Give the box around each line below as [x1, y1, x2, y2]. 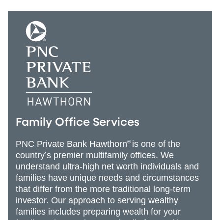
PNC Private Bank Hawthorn [16, 138, 127, 149]
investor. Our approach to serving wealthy [16, 195, 178, 205]
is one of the [132, 138, 180, 149]
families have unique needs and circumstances [16, 172, 199, 183]
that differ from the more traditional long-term [16, 184, 191, 194]
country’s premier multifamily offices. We [16, 150, 174, 160]
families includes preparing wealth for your [16, 206, 181, 217]
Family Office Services [16, 116, 139, 128]
